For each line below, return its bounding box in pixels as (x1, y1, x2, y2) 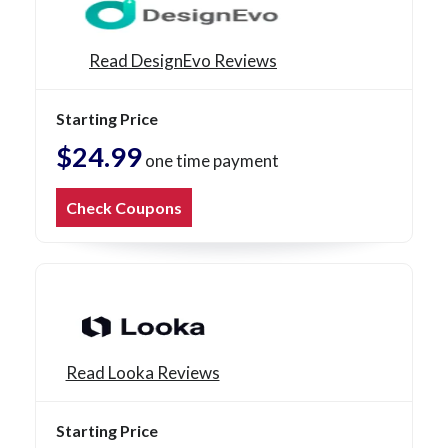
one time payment (142, 150, 279, 172)
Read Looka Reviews (65, 362, 220, 384)
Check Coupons (66, 198, 182, 218)
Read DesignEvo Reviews (89, 50, 277, 72)
